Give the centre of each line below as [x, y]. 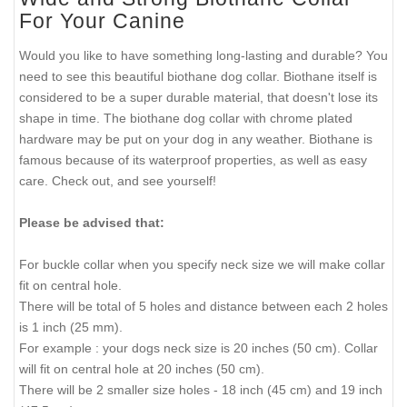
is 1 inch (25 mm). [71, 327]
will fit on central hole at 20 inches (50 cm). [142, 368]
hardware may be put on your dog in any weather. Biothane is [196, 139]
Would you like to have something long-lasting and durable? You [203, 55]
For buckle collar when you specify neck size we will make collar [202, 264]
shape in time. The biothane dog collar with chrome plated [186, 118]
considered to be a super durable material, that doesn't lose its [199, 97]
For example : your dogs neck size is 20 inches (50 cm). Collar [199, 347]
